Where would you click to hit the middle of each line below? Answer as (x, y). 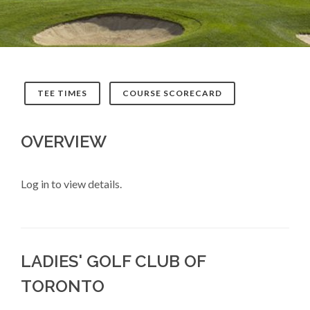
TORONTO (63, 286)
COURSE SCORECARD (172, 93)
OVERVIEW (64, 142)
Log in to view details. (71, 184)
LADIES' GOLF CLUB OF (113, 261)
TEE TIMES (62, 93)
